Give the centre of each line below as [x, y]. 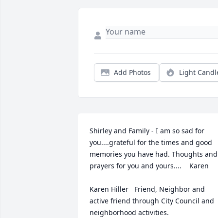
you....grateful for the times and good [151, 143]
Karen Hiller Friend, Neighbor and [147, 189]
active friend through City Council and [152, 201]
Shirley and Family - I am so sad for [147, 131]
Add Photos [132, 73]
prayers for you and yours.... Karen [149, 166]
